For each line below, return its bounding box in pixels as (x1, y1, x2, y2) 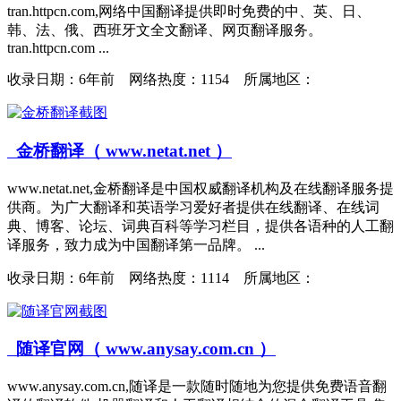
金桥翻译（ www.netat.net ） (7, 141, 232, 160)
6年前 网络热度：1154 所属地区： (79, 72, 315, 88)
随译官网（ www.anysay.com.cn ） (7, 339, 276, 359)
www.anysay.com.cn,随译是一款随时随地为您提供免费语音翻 (7, 379, 387, 395)
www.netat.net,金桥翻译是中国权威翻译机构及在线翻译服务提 (7, 180, 394, 196)
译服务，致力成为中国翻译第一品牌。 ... (7, 236, 265, 252)
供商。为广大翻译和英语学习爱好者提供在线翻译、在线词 (7, 199, 380, 215)
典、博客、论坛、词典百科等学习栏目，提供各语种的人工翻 (7, 218, 394, 234)
